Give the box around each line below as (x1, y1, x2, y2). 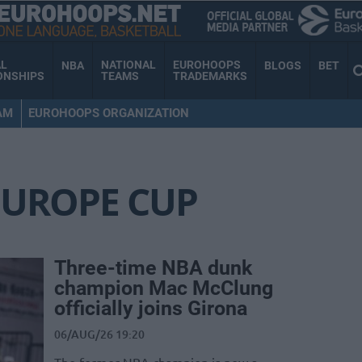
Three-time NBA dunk (54, 256, 252, 280)
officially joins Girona (54, 297, 247, 321)
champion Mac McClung (54, 276, 273, 301)
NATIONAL (101, 58, 156, 72)
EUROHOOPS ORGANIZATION (27, 105, 189, 120)
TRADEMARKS (173, 69, 247, 83)
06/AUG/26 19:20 (54, 326, 145, 343)
